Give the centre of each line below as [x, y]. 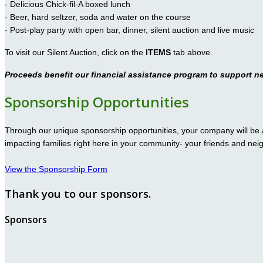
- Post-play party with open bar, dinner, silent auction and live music [129, 30]
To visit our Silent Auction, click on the [75, 53]
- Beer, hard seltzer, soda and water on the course [98, 17]
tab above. [192, 53]
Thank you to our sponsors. [78, 193]
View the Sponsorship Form [56, 169]
